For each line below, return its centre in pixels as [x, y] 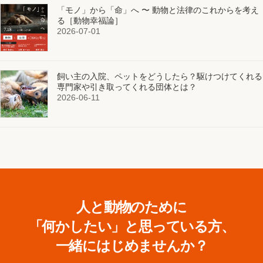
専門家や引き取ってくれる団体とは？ [127, 87]
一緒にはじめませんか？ [131, 246]
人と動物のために [131, 208]
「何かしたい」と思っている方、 [131, 227]
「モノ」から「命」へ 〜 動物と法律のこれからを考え [158, 10]
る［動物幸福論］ [90, 21]
